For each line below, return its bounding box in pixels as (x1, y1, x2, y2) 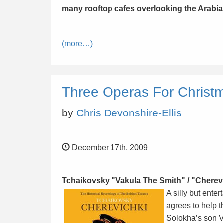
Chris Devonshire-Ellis (76, 107, 182, 118)
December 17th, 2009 (70, 143, 148, 152)
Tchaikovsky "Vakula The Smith (62, 176, 181, 185)
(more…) (62, 39, 93, 48)
